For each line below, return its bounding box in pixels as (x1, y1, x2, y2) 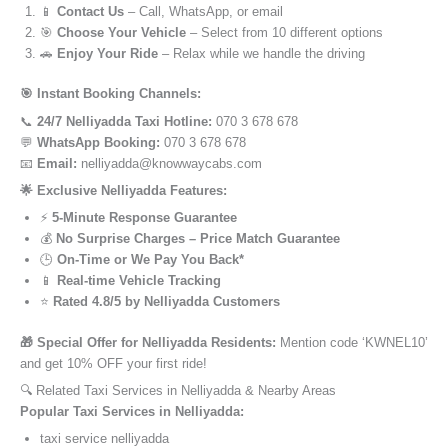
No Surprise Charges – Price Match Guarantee (56, 231, 340, 247)
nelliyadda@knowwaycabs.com (77, 155, 262, 171)
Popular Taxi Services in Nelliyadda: (20, 403, 244, 419)
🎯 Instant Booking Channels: (20, 86, 201, 102)
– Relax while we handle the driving (158, 46, 365, 62)
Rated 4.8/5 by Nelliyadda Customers (53, 294, 280, 310)
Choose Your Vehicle (57, 25, 186, 41)
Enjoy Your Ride (57, 46, 158, 62)
